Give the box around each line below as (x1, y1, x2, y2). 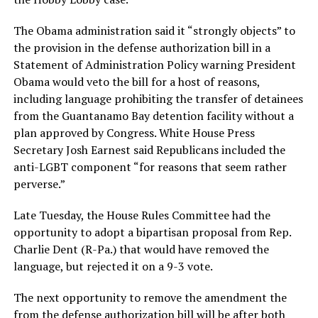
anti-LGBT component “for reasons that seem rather (13, 158, 287, 175)
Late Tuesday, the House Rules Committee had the (13, 207, 270, 223)
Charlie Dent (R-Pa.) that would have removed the (13, 241, 269, 257)
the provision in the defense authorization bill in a (13, 39, 270, 55)
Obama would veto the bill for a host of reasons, (13, 73, 260, 89)
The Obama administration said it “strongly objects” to (13, 22, 295, 38)
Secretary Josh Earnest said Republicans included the (13, 141, 285, 158)
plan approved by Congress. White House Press (13, 124, 255, 141)
